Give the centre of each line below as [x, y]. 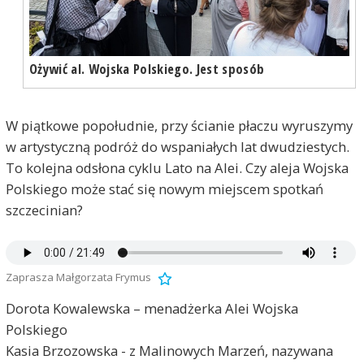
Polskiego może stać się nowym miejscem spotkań [164, 189]
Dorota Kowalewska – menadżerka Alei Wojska [152, 308]
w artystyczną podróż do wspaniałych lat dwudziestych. [177, 147]
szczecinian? [44, 210]
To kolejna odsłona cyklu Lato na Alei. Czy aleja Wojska [177, 168]
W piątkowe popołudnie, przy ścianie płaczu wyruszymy [179, 126]
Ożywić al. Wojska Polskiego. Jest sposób [147, 69]
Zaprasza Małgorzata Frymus [78, 277]
